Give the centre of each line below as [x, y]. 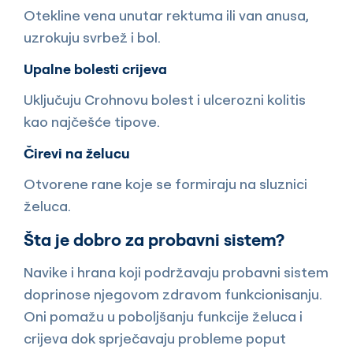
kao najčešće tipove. [92, 122]
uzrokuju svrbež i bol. [92, 38]
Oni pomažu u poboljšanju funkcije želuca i [163, 317]
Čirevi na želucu [77, 154]
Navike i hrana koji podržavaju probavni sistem [176, 273]
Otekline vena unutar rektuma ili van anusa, [166, 16]
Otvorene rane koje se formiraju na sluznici [165, 184]
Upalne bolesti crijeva [95, 69]
